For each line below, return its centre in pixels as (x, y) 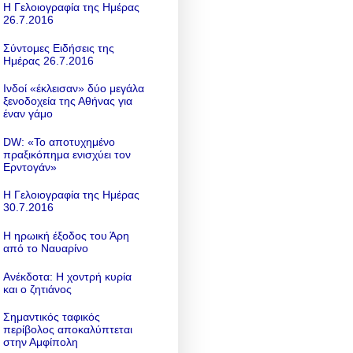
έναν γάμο (28, 114)
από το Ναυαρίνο (45, 248)
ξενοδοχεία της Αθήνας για (67, 101)
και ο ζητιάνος (37, 289)
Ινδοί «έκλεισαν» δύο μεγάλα (73, 89)
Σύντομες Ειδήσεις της (58, 48)
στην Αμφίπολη (40, 342)
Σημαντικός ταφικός (51, 317)
